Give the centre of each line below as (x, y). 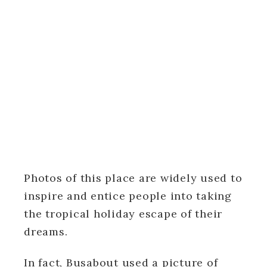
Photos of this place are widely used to (133, 178)
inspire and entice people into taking (128, 195)
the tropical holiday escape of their (123, 213)
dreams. (46, 231)
